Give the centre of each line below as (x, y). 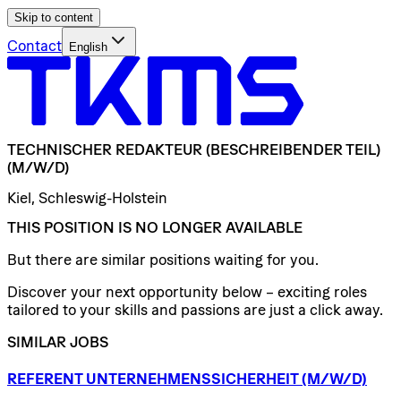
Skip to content (54, 17)
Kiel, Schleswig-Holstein (87, 197)
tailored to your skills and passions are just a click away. (195, 309)
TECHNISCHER (60, 150)
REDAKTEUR (159, 150)
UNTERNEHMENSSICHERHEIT (192, 379)
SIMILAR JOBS (58, 341)
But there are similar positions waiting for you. (163, 259)
